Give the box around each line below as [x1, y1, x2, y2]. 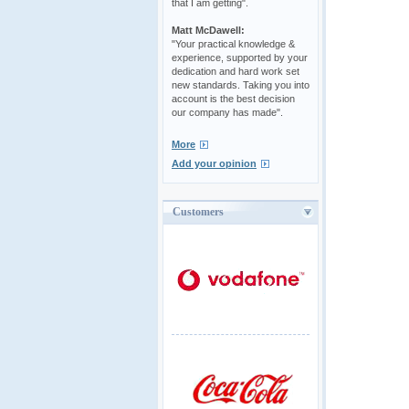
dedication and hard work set [172, 65, 299, 77]
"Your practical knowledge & [172, 37, 295, 49]
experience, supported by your [172, 51, 308, 63]
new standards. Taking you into [172, 79, 309, 90]
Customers [173, 205, 224, 219]
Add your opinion [172, 157, 257, 169]
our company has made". [172, 106, 283, 118]
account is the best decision [172, 92, 295, 104]
